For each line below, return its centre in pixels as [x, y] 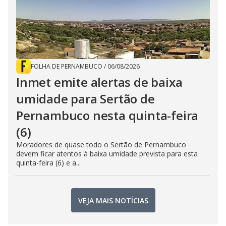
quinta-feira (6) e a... [48, 163]
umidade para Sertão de [86, 99]
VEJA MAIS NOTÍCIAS [113, 200]
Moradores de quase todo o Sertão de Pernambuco [101, 145]
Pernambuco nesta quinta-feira [107, 116]
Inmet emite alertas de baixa [99, 82]
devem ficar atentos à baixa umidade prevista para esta [107, 154]
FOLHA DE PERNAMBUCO [67, 67]
